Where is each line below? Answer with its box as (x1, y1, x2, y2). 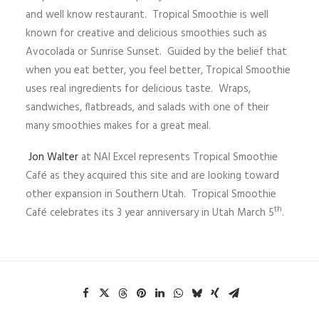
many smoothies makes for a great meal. (26, 117, 211, 135)
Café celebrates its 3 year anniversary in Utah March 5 (26, 204, 274, 221)
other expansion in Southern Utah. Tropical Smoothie (26, 186, 276, 203)
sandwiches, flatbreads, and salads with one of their (26, 99, 269, 116)
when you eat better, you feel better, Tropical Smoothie (26, 62, 291, 79)
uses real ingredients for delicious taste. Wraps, (26, 80, 251, 98)
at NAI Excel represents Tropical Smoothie (78, 149, 278, 166)
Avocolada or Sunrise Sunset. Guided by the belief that (26, 43, 287, 61)
